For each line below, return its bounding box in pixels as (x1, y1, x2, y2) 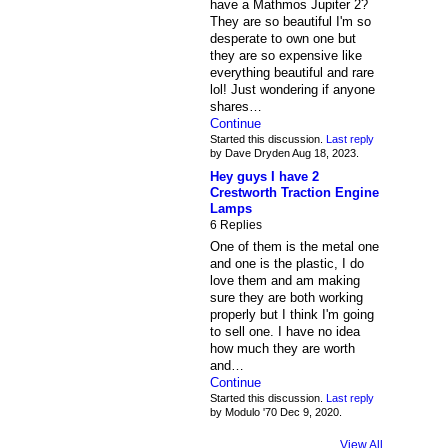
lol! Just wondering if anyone (209, 81, 375, 97)
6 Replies (209, 217, 262, 232)
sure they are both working (209, 289, 363, 305)
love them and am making (209, 272, 360, 288)
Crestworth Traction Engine (209, 184, 379, 200)
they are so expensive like (209, 47, 362, 63)
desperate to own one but (209, 30, 356, 46)
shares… (209, 98, 262, 114)
